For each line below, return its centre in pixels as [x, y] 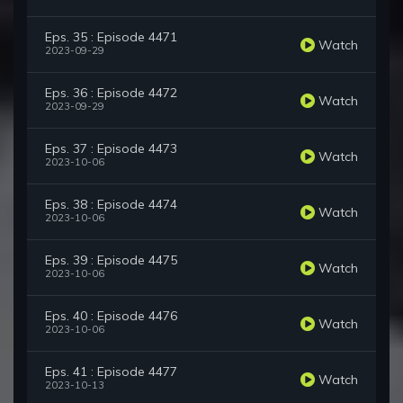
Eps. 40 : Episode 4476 [111, 316]
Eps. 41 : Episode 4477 [111, 372]
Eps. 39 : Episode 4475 [111, 260]
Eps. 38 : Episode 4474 [111, 205]
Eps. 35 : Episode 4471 [111, 37]
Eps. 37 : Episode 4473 [111, 149]
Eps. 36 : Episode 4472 [111, 93]
